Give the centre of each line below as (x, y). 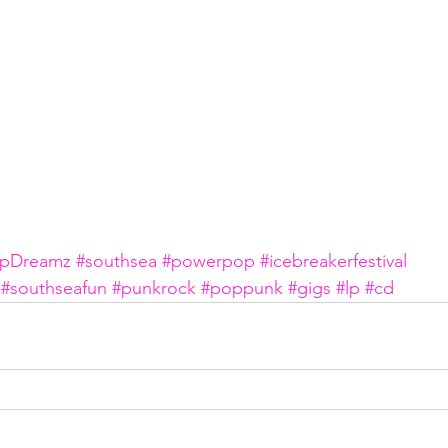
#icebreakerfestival (333, 261)
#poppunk (242, 288)
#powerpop (208, 261)
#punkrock (154, 288)
